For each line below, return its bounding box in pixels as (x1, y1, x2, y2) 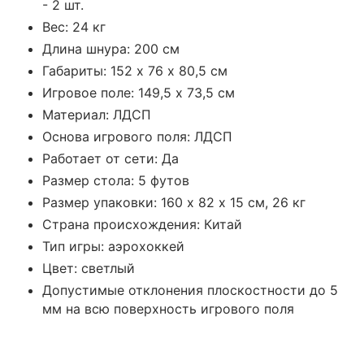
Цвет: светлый (42, 259, 135, 276)
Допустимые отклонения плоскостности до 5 (42, 281, 338, 298)
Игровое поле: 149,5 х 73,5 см (42, 84, 235, 101)
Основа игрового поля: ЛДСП (42, 128, 232, 145)
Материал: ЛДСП (42, 106, 151, 123)
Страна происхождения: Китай (42, 215, 242, 232)
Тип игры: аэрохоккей (42, 237, 184, 254)
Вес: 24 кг (42, 18, 106, 35)
